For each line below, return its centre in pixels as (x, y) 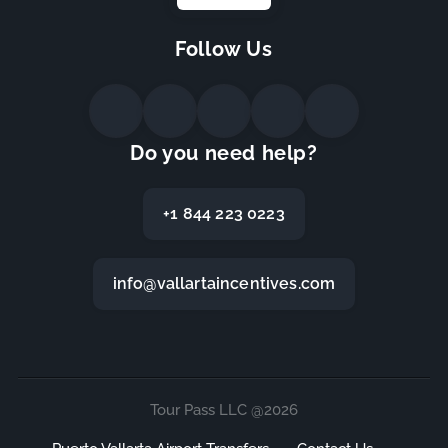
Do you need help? (224, 153)
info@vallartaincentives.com (224, 284)
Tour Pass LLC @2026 (224, 410)
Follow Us (224, 49)
